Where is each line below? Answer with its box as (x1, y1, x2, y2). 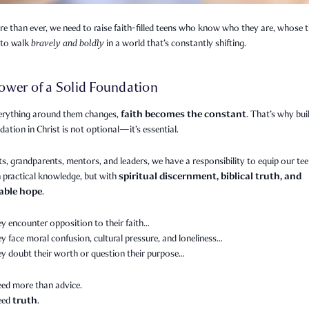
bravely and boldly (31, 37, 104, 49)
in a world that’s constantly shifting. (104, 37, 246, 49)
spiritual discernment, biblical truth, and (119, 170, 301, 183)
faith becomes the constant (121, 108, 246, 121)
